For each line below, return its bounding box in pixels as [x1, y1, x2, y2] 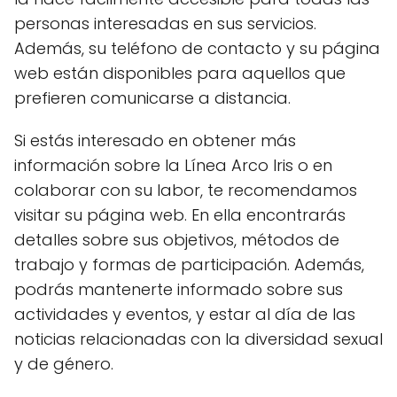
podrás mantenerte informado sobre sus [14, 278, 343, 300]
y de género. [14, 353, 113, 375]
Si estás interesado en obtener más [14, 129, 296, 152]
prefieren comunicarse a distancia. [14, 87, 291, 109]
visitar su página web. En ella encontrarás [14, 204, 346, 226]
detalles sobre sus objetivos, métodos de [14, 229, 339, 251]
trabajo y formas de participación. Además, [14, 253, 364, 276]
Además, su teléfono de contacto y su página [14, 37, 380, 59]
